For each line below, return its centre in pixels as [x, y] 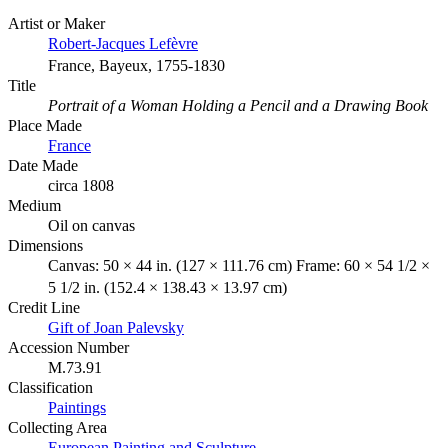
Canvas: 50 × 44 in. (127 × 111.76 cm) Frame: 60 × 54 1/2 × [239, 266]
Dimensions [45, 246]
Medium [34, 206]
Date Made [43, 166]
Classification [50, 388]
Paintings [77, 408]
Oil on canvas [91, 226]
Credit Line [44, 308]
